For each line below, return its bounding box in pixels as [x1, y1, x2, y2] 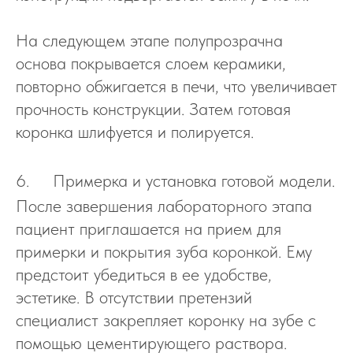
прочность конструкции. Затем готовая [16, 98, 291, 119]
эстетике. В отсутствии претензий [16, 287, 252, 307]
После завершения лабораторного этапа [16, 195, 312, 216]
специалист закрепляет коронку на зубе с [16, 310, 316, 330]
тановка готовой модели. [161, 170, 335, 191]
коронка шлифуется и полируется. [16, 121, 254, 142]
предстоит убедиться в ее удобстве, [16, 264, 272, 284]
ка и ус [112, 170, 161, 191]
